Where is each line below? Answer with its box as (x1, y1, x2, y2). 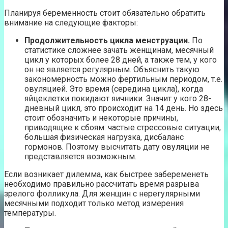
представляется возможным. (24, 152, 136, 162)
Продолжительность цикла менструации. (24, 36, 192, 46)
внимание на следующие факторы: (4, 18, 138, 28)
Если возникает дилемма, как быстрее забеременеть (4, 169, 209, 180)
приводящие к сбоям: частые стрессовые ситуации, (24, 123, 221, 133)
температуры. (4, 208, 56, 218)
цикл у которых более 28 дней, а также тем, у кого (24, 55, 217, 65)
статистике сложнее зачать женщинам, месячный (24, 45, 214, 55)
